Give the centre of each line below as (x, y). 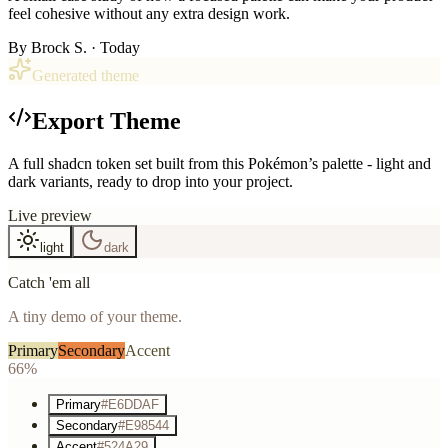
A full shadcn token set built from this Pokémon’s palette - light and (219, 163)
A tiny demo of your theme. (95, 316)
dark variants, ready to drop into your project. (150, 181)
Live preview (50, 215)
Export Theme (106, 120)
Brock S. (59, 47)
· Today (115, 47)
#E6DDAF (130, 404)
